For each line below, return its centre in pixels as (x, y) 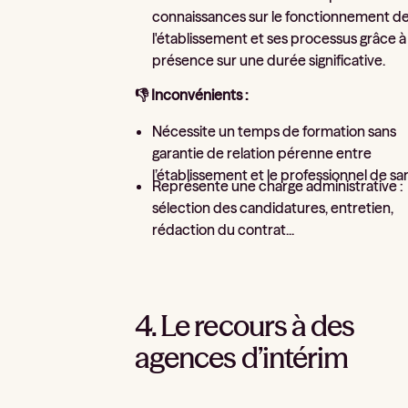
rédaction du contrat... (224, 230)
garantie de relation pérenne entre (262, 153)
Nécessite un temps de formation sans (275, 131)
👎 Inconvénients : (192, 95)
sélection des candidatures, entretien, (273, 208)
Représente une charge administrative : (278, 186)
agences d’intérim (241, 358)
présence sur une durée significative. (269, 60)
